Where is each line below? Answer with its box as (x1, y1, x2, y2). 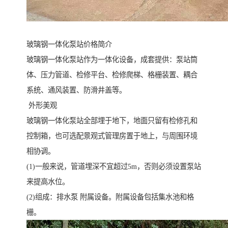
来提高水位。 (26, 177, 69, 186)
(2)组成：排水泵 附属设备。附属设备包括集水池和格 (26, 192, 194, 201)
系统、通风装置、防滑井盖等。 (26, 85, 126, 94)
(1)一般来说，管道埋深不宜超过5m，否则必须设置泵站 (26, 162, 201, 170)
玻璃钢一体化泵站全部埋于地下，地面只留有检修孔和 (26, 116, 197, 125)
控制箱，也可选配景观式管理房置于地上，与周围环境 (26, 131, 197, 140)
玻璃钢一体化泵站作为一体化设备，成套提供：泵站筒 (26, 55, 197, 64)
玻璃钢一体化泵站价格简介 (26, 40, 112, 48)
